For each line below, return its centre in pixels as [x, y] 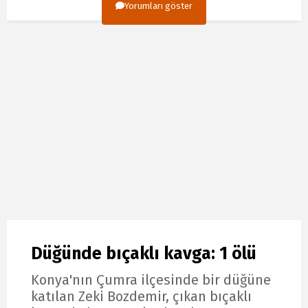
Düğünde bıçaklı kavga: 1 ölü [144, 253]
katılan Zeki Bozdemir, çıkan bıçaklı [141, 297]
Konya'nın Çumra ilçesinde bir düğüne [151, 280]
